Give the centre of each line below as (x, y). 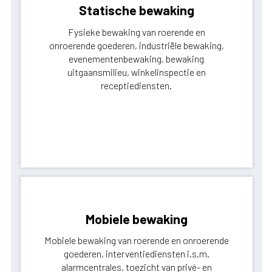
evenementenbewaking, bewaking (137, 58)
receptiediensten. (137, 85)
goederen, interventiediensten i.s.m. (136, 254)
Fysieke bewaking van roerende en (136, 32)
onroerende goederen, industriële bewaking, (136, 45)
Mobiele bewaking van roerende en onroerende (136, 240)
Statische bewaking (136, 10)
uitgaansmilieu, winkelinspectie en (136, 72)
